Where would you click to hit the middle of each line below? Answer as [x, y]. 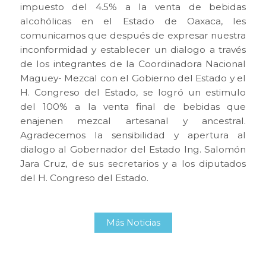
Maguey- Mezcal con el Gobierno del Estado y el [133, 78]
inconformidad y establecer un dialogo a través [133, 49]
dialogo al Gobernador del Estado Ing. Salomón [133, 149]
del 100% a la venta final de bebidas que [133, 106]
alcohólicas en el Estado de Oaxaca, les [133, 21]
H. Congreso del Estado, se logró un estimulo [133, 92]
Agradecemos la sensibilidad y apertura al [133, 135]
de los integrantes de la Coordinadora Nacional [133, 64]
